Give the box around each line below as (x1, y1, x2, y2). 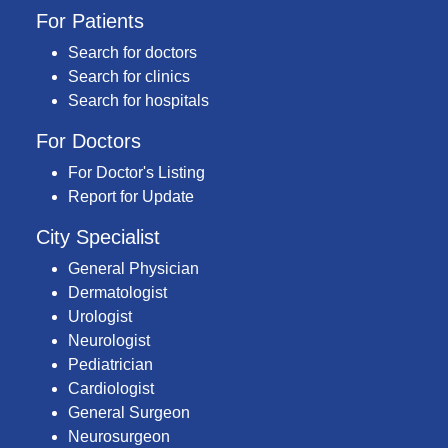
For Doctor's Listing (68, 164, 205, 182)
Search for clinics (68, 68, 190, 86)
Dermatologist (68, 284, 167, 302)
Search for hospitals (68, 92, 209, 110)
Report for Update (68, 188, 194, 206)
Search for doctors (68, 44, 197, 62)
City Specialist (36, 226, 160, 249)
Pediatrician (68, 356, 153, 374)
